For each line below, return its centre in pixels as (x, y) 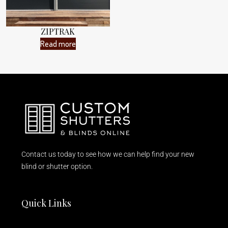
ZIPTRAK (58, 31)
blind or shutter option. (57, 167)
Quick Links (46, 203)
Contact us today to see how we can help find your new (108, 154)
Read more (58, 44)
